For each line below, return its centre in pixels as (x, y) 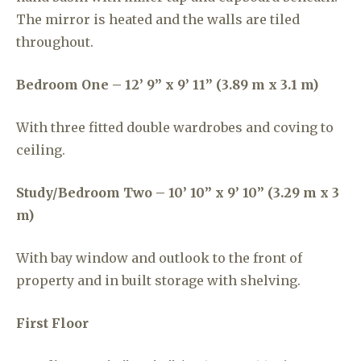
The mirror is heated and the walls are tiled (158, 19)
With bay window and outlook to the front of (159, 258)
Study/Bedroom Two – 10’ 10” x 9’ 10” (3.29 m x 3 (178, 193)
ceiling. (41, 150)
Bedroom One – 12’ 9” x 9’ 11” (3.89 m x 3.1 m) (167, 85)
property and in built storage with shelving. (158, 280)
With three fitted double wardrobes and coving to (175, 127)
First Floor (52, 323)
